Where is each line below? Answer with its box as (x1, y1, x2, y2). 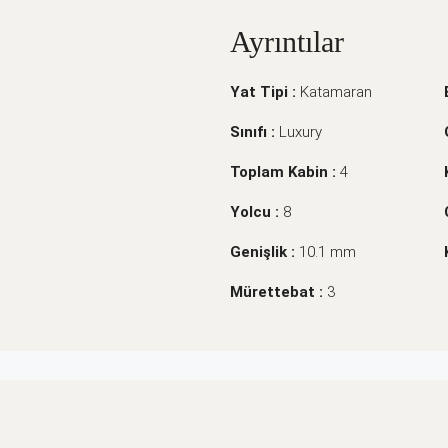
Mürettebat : (230, 282, 327, 301)
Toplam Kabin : (230, 162, 340, 181)
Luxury (279, 122, 322, 141)
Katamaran (300, 82, 372, 101)
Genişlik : (230, 242, 299, 261)
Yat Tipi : (230, 82, 300, 101)
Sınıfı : (230, 122, 279, 141)
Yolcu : (230, 202, 283, 221)
